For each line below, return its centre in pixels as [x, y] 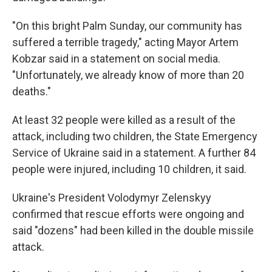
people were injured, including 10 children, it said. [129, 169]
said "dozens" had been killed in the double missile [133, 230]
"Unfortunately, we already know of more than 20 [128, 75]
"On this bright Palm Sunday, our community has [127, 26]
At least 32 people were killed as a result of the [124, 120]
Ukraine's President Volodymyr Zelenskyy [112, 198]
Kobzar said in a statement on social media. [116, 59]
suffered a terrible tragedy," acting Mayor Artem [125, 42]
